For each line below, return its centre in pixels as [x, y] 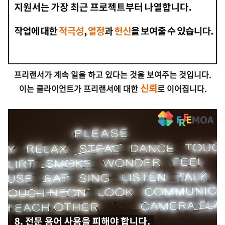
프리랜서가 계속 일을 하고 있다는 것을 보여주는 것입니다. [113, 74]
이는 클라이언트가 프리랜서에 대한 [79, 88]
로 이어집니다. [182, 88]
